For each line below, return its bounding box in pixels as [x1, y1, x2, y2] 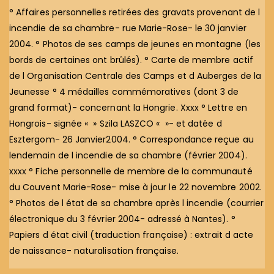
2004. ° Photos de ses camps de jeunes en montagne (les [9, 37, 261, 50]
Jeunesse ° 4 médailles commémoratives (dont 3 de [9, 85, 239, 98]
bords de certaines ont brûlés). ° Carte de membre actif [9, 53, 253, 66]
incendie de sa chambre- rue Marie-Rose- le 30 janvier [9, 21, 246, 34]
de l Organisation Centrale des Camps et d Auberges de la [9, 69, 261, 82]
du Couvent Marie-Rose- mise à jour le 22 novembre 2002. [9, 180, 262, 193]
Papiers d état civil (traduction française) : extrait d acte [9, 228, 254, 241]
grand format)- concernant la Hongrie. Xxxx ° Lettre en [9, 101, 247, 114]
